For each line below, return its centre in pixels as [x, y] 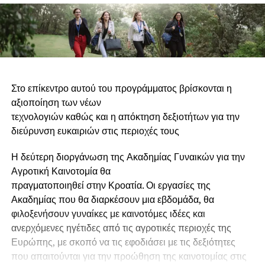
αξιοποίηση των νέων [56, 102]
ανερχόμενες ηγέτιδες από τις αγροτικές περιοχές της [121, 227]
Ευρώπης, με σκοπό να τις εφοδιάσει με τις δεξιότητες [123, 242]
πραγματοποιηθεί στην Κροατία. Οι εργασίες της [111, 185]
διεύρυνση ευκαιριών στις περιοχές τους [95, 130]
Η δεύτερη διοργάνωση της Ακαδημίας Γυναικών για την [128, 156]
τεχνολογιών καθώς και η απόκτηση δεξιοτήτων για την [125, 116]
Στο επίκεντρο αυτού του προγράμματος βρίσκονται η [121, 88]
